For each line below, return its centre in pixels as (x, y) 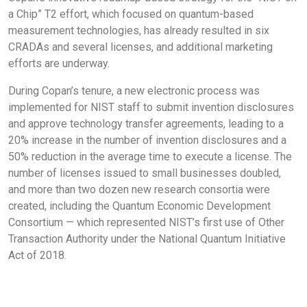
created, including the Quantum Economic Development (139, 206)
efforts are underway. (60, 63)
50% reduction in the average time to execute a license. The (150, 156)
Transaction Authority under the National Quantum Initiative (147, 238)
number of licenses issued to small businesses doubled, (145, 173)
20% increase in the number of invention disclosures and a (147, 140)
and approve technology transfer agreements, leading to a (146, 123)
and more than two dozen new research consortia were (139, 189)
